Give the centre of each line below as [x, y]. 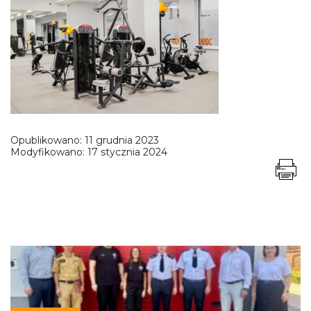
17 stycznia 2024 [127, 152]
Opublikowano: [48, 140]
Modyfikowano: [49, 152]
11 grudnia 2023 [122, 140]
